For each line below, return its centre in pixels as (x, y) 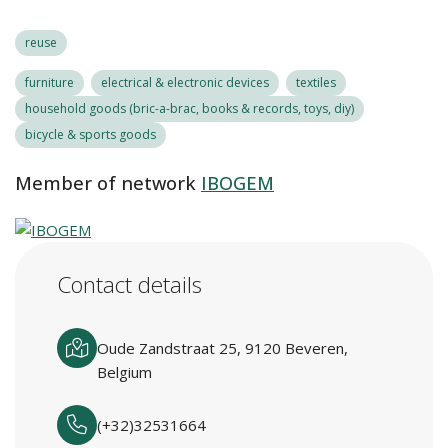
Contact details (129, 284)
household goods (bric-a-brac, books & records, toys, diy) (189, 108)
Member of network (105, 183)
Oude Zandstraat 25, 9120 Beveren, (222, 348)
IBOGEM (237, 183)
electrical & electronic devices (185, 82)
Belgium (124, 372)
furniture (49, 82)
